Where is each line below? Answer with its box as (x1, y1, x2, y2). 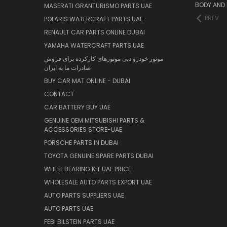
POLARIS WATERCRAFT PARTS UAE (44, 14, 143, 23)
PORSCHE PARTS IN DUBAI (44, 138, 119, 147)
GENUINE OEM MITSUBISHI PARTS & (44, 116, 144, 125)
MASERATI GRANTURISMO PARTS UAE (44, 1, 152, 10)
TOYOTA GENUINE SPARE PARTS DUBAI (44, 151, 154, 160)
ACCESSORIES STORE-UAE (44, 125, 122, 134)
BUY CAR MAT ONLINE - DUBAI (44, 76, 130, 85)
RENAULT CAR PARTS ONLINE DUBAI (44, 27, 145, 36)
